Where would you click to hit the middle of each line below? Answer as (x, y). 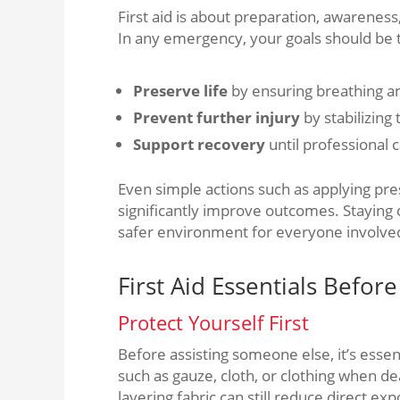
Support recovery (199, 144)
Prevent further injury (217, 117)
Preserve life (180, 91)
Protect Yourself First (213, 322)
